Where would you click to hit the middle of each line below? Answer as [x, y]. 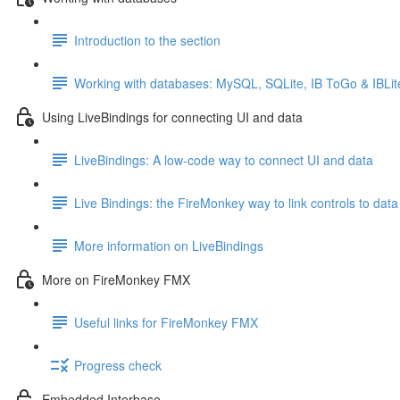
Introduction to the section [147, 40]
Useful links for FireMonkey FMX [166, 322]
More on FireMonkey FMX [116, 279]
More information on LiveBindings [169, 245]
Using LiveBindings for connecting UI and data [172, 117]
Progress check [118, 365]
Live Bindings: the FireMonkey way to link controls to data [236, 202]
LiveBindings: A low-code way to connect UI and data [224, 159]
